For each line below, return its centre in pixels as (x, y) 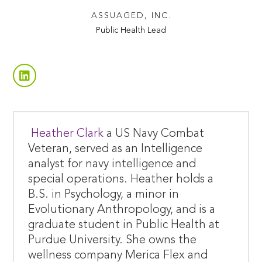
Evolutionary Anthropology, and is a (122, 210)
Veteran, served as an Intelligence (116, 149)
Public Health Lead (131, 30)
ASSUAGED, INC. (131, 15)
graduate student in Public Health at (124, 225)
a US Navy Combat (156, 134)
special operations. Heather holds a (121, 179)
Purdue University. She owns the (113, 240)
